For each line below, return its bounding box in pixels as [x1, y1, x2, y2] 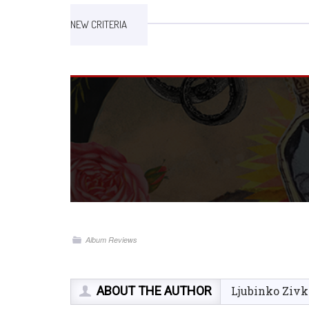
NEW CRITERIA [70, 18, 127, 31]
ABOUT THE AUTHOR [97, 283, 212, 298]
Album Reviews [86, 235, 138, 245]
